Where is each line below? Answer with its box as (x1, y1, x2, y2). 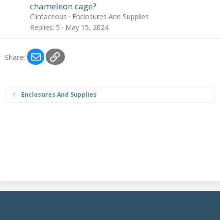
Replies (30, 22, 53, 32)
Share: (5, 52, 26, 62)
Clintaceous (30, 12, 67, 22)
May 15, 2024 (65, 22, 109, 32)
